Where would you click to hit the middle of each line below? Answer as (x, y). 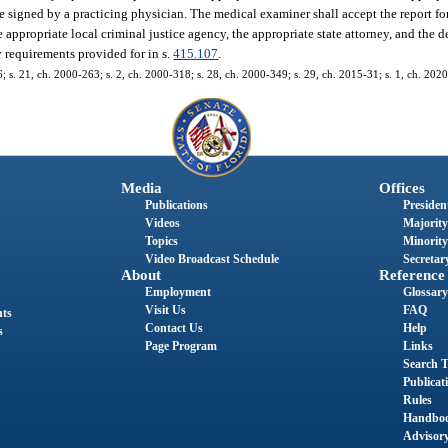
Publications (176, 204)
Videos (162, 222)
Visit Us (165, 309)
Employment (177, 291)
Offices (401, 187)
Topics (161, 240)
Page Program (180, 345)
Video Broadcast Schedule (211, 258)
